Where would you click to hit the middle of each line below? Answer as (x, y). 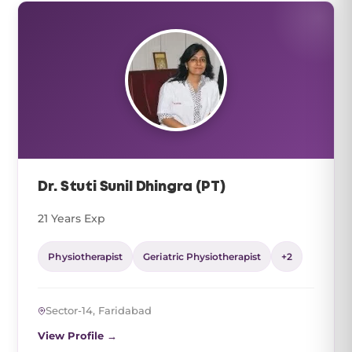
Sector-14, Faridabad (99, 310)
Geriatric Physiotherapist (202, 257)
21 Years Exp (72, 218)
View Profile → (78, 335)
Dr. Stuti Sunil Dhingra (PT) (132, 187)
